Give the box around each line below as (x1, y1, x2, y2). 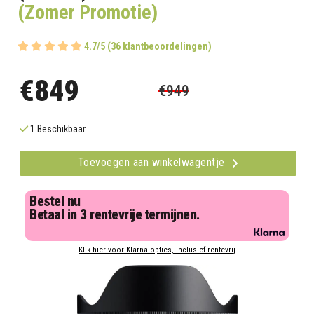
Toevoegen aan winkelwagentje (77, 156, 228, 170)
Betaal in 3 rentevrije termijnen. (29, 207, 200, 224)
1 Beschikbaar (28, 123, 86, 135)
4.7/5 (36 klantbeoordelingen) (83, 41, 212, 53)
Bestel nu (29, 193, 81, 210)
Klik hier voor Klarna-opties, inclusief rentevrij (78, 245, 235, 255)
